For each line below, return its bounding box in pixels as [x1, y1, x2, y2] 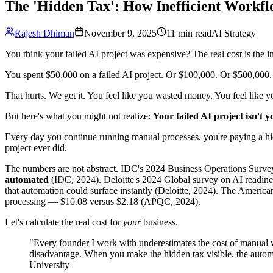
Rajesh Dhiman [15, 27, 74, 38]
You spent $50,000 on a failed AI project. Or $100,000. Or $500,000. [5, 69, 272, 80]
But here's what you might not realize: [5, 110, 153, 121]
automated [5, 174, 49, 185]
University [29, 259, 69, 270]
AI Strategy [211, 27, 256, 38]
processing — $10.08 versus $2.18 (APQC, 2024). [5, 196, 200, 207]
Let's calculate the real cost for [5, 216, 123, 227]
